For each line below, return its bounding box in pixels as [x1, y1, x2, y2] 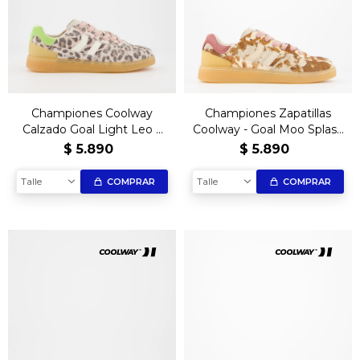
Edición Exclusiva [44, 137, 140, 153]
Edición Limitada [221, 137, 315, 153]
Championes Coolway [31, 105, 153, 121]
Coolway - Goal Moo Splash [192, 121, 344, 137]
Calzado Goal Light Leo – [22, 121, 162, 137]
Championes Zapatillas [205, 105, 331, 121]
